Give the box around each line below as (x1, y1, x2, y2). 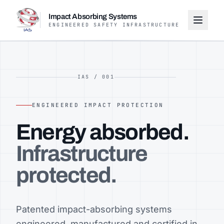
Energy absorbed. (16, 120, 189, 144)
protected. (16, 163, 117, 187)
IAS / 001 (77, 73, 114, 80)
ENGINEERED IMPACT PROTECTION (32, 101, 164, 108)
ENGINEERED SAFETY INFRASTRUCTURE (48, 21, 180, 28)
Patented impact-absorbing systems (16, 204, 172, 214)
